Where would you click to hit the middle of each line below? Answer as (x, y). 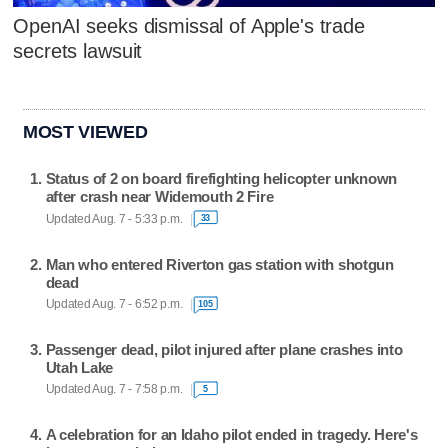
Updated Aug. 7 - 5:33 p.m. (114, 218)
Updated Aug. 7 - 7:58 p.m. (114, 389)
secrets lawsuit (78, 50)
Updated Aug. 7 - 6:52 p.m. (114, 304)
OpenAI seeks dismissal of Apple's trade (189, 25)
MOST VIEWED (85, 132)
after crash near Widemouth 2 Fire (159, 197)
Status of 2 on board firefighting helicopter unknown (221, 179)
